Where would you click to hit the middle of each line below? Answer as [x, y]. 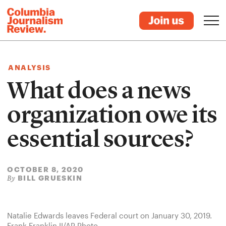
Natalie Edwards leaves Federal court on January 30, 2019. [110, 215]
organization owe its [112, 115]
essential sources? [100, 139]
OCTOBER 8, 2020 [45, 169]
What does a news [99, 90]
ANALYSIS [30, 67]
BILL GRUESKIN [50, 178]
